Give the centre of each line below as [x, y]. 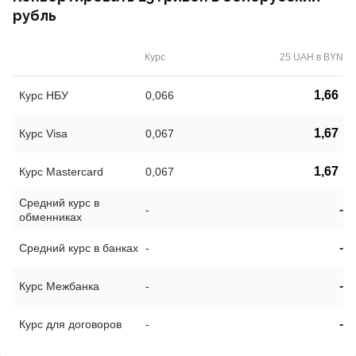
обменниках [50, 217]
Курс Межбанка [59, 286]
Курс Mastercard [61, 172]
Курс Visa [43, 134]
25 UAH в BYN [311, 58]
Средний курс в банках [79, 248]
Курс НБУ [44, 96]
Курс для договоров [70, 325]
